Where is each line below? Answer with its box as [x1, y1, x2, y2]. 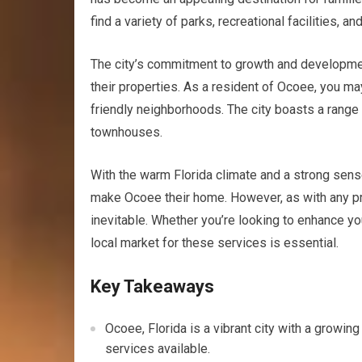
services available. [105, 341, 210, 356]
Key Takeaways [90, 276, 214, 297]
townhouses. [90, 124, 162, 140]
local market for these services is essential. [90, 235, 339, 250]
